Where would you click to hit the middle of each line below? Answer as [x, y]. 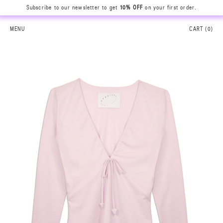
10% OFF [131, 8]
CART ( [198, 29]
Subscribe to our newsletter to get [73, 8]
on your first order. [170, 8]
